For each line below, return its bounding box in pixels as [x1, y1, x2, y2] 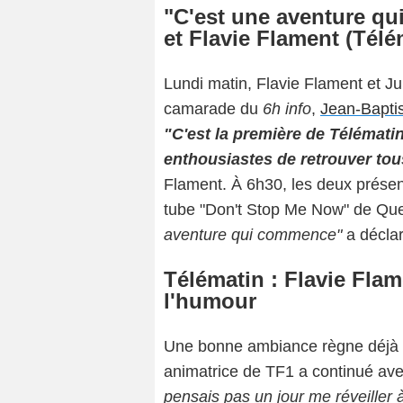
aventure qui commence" [164, 226, 342, 245]
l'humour [164, 289, 256, 314]
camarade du [164, 100, 263, 119]
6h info [263, 100, 311, 119]
